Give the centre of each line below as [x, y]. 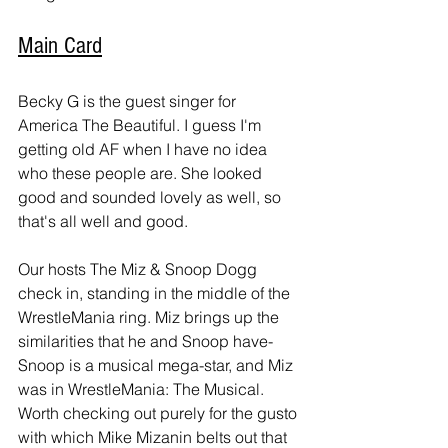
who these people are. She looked [142, 173]
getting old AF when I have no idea [144, 149]
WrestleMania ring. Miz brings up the [150, 317]
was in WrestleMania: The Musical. [143, 389]
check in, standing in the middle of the [156, 293]
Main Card [60, 46]
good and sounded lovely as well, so [151, 197]
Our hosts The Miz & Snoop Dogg [139, 269]
